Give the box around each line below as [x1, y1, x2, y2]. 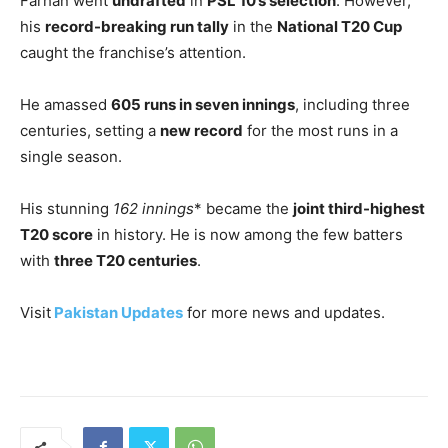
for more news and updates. [183, 303, 385, 323]
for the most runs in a [243, 121, 398, 141]
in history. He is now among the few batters [93, 225, 403, 245]
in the [229, 17, 277, 37]
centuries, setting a [20, 121, 160, 141]
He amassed [20, 95, 111, 115]
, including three [295, 95, 410, 115]
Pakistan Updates [51, 303, 183, 323]
